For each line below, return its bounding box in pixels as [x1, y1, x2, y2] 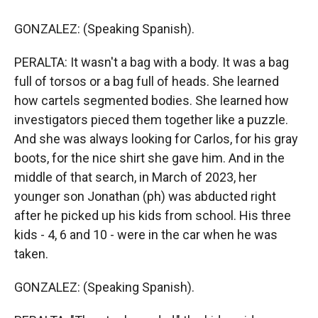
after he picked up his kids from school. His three [14, 208, 291, 223]
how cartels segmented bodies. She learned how [14, 93, 289, 108]
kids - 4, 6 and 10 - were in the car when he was [14, 227, 278, 242]
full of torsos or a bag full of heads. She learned [14, 74, 279, 89]
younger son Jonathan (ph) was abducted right [14, 189, 276, 204]
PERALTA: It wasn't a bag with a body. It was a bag [14, 55, 289, 70]
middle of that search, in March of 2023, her [14, 170, 257, 185]
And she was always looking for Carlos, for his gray [14, 131, 298, 146]
